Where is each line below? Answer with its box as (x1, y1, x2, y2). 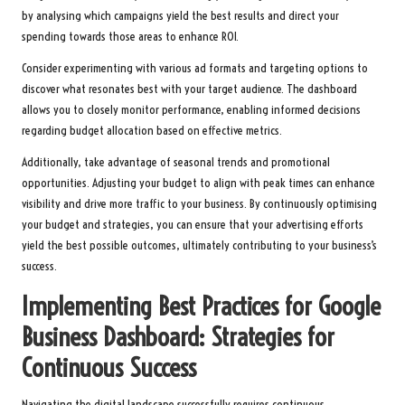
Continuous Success (22, 352, 196, 384)
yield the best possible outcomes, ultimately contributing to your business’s (22, 238, 377, 254)
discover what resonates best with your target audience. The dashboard (22, 81, 357, 98)
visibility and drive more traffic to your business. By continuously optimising (22, 196, 377, 212)
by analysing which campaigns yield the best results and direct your (22, 8, 339, 24)
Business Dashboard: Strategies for (22, 321, 334, 353)
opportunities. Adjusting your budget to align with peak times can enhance (22, 175, 375, 192)
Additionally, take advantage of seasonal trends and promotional (22, 155, 330, 171)
